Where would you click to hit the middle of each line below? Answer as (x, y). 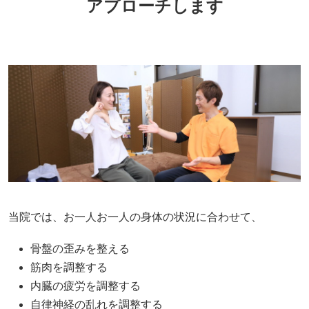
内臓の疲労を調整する (86, 286)
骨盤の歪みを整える (80, 249)
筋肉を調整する (69, 268)
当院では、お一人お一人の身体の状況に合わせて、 (135, 217)
